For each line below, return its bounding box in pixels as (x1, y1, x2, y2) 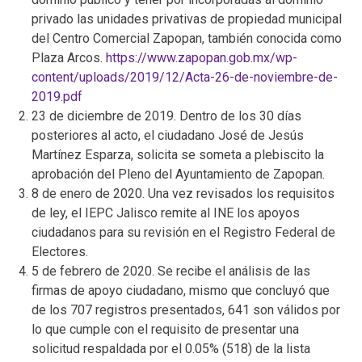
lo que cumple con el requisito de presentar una (32, 321, 300, 337)
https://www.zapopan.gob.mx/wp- (106, 49, 298, 65)
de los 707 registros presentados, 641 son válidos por (32, 301, 341, 318)
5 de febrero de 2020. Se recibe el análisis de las (32, 263, 311, 279)
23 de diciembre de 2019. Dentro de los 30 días (32, 107, 302, 124)
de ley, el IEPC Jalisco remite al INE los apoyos (32, 204, 301, 221)
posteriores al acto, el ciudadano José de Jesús (32, 127, 305, 143)
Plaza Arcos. (32, 49, 107, 65)
